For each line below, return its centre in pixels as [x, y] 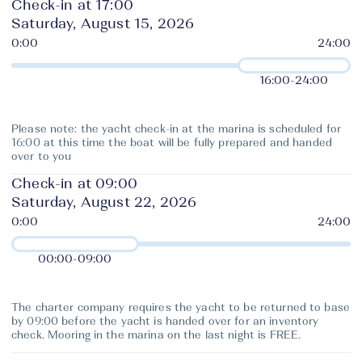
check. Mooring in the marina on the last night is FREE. [156, 335]
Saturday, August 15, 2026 [103, 24]
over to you [42, 156]
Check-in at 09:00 [74, 184]
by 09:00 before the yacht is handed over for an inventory [165, 321]
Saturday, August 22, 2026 [104, 202]
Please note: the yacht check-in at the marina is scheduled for [177, 129]
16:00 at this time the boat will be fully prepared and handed [172, 143]
